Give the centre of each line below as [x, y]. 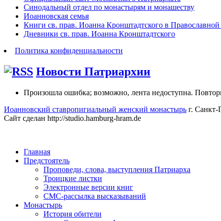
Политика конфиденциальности [69, 51]
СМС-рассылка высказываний [95, 196]
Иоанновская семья [56, 16]
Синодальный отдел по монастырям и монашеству [109, 7]
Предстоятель [47, 161]
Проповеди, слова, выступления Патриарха [117, 170]
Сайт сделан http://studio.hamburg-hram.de [73, 118]
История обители [73, 214]
